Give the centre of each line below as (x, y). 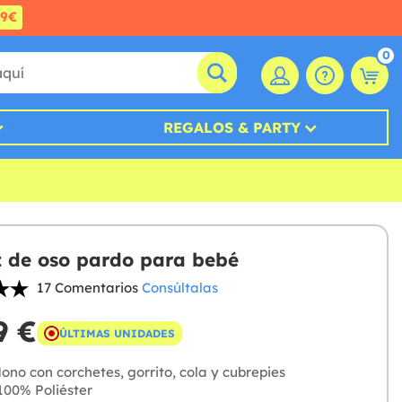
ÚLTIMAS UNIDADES (117, 333)
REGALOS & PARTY (232, 128)
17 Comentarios (87, 288)
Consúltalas (179, 288)
